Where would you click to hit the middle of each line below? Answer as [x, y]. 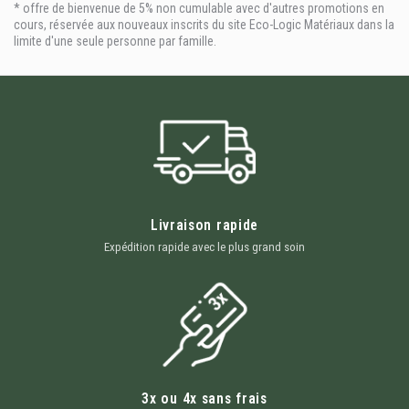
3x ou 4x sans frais [204, 398]
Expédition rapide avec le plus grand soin [204, 247]
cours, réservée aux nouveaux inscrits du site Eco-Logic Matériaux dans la [204, 24]
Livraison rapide [204, 225]
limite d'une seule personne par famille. [115, 41]
